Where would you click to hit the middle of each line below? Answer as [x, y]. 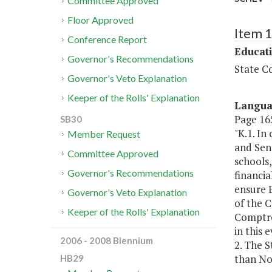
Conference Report [107, 39]
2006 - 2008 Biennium [107, 241]
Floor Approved [101, 20]
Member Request [104, 134]
